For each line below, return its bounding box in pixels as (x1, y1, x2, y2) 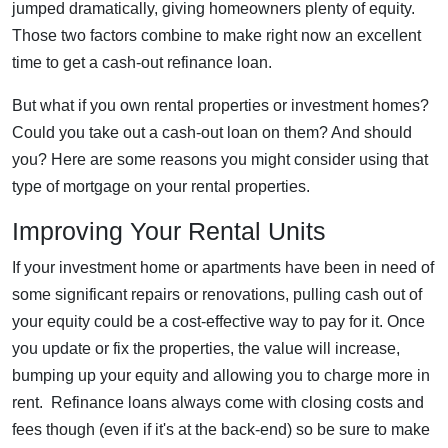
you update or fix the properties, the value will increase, (12, 340, 400, 357)
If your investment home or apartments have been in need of (12, 259, 434, 276)
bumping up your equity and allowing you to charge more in (12, 367, 430, 384)
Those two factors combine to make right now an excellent (12, 27, 421, 44)
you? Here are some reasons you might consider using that (12, 151, 428, 168)
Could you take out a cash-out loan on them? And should (12, 124, 412, 141)
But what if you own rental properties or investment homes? (12, 97, 429, 114)
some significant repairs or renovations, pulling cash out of (12, 286, 422, 303)
